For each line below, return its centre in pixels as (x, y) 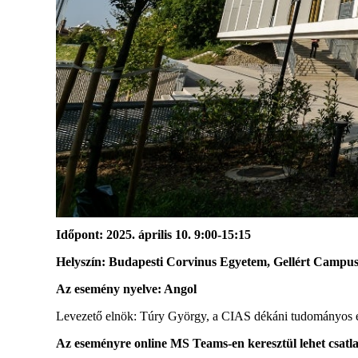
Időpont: (80, 235)
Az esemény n (93, 289)
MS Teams (199, 344)
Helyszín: (82, 262)
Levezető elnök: (96, 316)
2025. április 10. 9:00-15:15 (179, 235)
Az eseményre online (113, 344)
